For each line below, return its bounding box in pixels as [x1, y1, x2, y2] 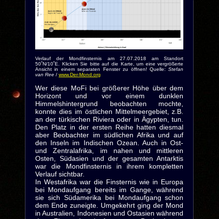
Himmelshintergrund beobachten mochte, [35, 99, 184, 108]
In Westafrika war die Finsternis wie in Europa [35, 177, 184, 186]
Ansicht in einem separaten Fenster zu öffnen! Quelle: [35, 66, 169, 72]
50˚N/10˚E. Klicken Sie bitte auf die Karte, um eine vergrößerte [35, 61, 184, 66]
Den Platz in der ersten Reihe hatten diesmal [35, 123, 184, 131]
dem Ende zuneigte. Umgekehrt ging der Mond [35, 201, 184, 209]
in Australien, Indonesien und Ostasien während [35, 209, 184, 217]
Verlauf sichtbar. [35, 170, 85, 178]
